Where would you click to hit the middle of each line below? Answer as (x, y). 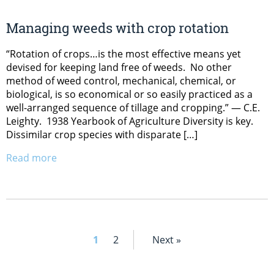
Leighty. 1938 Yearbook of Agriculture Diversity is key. (131, 121)
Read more (31, 157)
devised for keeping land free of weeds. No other (119, 67)
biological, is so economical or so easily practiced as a (129, 94)
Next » (167, 239)
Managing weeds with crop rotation (117, 28)
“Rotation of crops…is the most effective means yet (124, 54)
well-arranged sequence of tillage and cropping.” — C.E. (133, 107)
